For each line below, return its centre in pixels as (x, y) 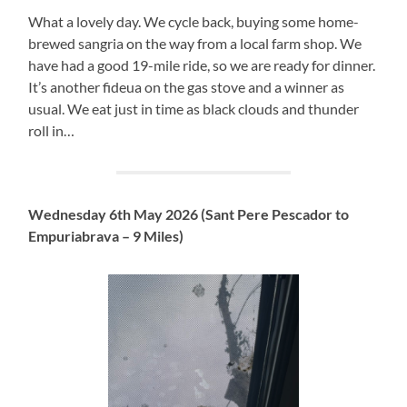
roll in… (52, 130)
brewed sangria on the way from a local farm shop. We (195, 43)
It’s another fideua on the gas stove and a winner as (187, 86)
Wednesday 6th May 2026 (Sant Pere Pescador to (189, 213)
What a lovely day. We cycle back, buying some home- (194, 21)
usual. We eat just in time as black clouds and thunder (194, 108)
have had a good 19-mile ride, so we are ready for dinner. (202, 65)
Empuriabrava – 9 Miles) (106, 235)
